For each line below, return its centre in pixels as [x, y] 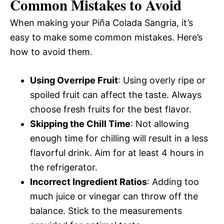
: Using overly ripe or [162, 80]
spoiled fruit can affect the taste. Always [116, 94]
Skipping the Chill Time [80, 123]
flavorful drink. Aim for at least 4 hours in [117, 152]
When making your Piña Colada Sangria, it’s [101, 22]
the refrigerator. [64, 167]
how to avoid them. [51, 51]
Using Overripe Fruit [74, 80]
